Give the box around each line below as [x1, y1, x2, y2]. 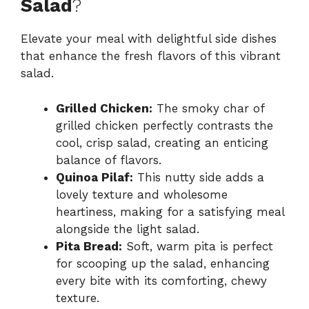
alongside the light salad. [56, 221, 199, 236]
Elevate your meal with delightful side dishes [21, 32, 277, 46]
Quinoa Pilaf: [56, 170, 133, 184]
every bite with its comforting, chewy [56, 273, 267, 288]
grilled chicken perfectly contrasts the [56, 118, 273, 132]
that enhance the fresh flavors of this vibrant [21, 49, 281, 63]
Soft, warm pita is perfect [122, 239, 273, 253]
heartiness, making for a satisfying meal [56, 204, 284, 219]
